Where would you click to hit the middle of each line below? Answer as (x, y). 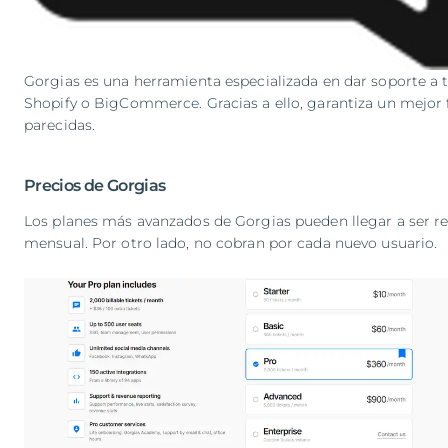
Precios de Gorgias (95, 186)
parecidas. (60, 125)
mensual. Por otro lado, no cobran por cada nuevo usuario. (231, 243)
